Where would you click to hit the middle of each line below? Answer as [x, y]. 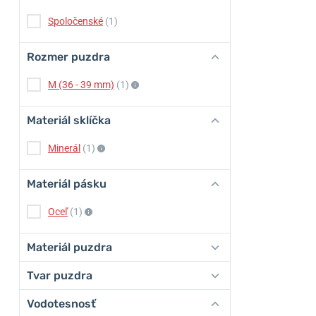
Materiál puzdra [69, 247]
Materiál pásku [67, 184]
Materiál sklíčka [69, 120]
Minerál [64, 148]
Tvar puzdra [60, 275]
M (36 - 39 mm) [81, 85]
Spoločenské [75, 21]
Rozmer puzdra [68, 57]
